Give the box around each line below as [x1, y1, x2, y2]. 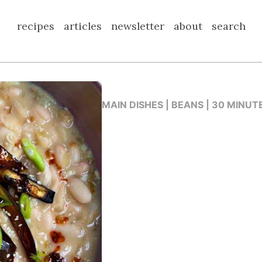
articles [63, 19, 102, 33]
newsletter [111, 19, 164, 33]
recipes [16, 19, 54, 33]
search [211, 19, 246, 33]
